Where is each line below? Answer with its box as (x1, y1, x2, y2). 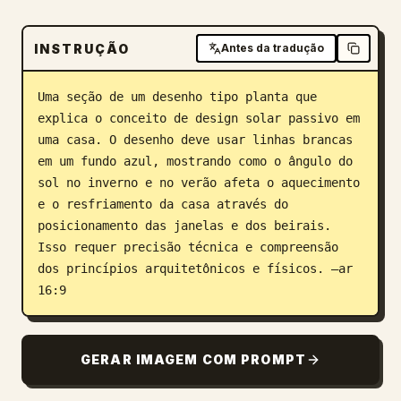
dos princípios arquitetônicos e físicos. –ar (38, 261, 353, 276)
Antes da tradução (221, 41, 324, 55)
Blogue (21, 17, 68, 36)
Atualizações (21, 75, 107, 94)
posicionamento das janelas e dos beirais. (38, 218, 331, 233)
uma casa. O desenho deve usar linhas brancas (38, 132, 353, 147)
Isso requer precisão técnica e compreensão (38, 240, 338, 254)
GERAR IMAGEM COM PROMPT (81, 352, 306, 367)
